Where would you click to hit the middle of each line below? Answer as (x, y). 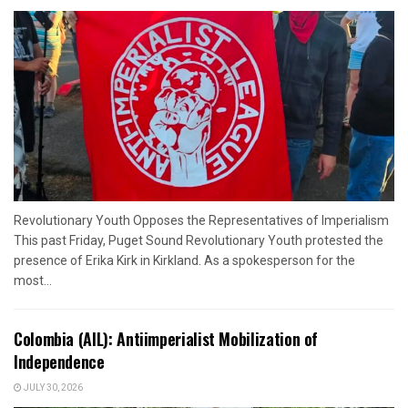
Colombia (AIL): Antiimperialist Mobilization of (166, 339)
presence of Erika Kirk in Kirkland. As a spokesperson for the (184, 261)
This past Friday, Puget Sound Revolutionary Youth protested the (199, 241)
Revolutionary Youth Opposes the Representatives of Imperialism (201, 221)
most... (33, 281)
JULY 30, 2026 (52, 388)
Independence (59, 362)
